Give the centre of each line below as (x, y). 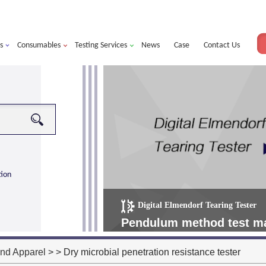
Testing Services (101, 45)
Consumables (39, 45)
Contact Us (222, 45)
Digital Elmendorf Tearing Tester (197, 205)
